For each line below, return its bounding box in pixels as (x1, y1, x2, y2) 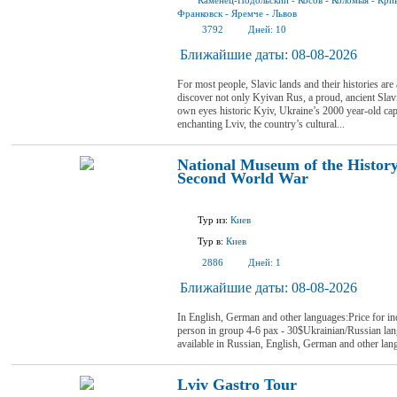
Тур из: (198, 214, 228, 225)
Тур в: (198, 236, 223, 246)
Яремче (231, 8, 263, 19)
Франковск (177, 8, 222, 19)
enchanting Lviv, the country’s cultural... (177, 118, 345, 130)
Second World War (177, 169, 308, 187)
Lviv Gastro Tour (177, 376, 297, 393)
